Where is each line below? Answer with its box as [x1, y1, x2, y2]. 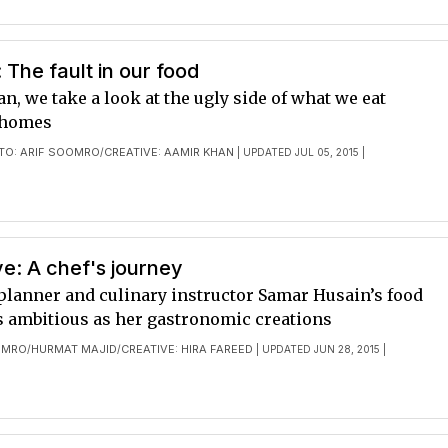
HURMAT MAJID [31, 342, 118, 356]
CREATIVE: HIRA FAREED [121, 342, 254, 356]
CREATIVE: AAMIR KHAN [104, 145, 235, 159]
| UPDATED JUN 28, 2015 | [253, 343, 387, 355]
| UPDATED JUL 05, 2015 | [234, 146, 366, 158]
